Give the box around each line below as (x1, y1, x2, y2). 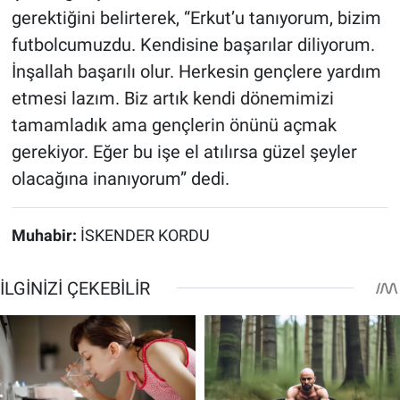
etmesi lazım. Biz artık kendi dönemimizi (11, 87, 334, 109)
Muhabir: (11, 226, 80, 245)
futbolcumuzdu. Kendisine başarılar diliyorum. (11, 33, 375, 55)
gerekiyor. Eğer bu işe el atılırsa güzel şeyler (11, 140, 357, 162)
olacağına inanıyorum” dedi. (11, 167, 229, 189)
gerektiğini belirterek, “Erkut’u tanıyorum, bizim (11, 6, 381, 29)
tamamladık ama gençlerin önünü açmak (11, 113, 337, 136)
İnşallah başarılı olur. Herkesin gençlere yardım (11, 60, 381, 82)
